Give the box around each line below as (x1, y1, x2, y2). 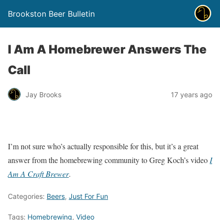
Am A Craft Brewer (8, 168, 69, 179)
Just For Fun (69, 192, 108, 200)
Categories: (8, 192, 47, 200)
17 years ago (171, 90, 212, 99)
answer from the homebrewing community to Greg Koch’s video (8, 155, 210, 165)
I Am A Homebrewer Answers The (8, 42, 207, 56)
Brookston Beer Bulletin (8, 9, 95, 19)
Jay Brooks (26, 90, 61, 99)
